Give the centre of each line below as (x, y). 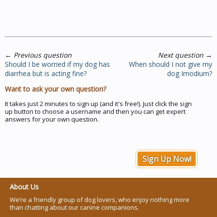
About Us (24, 186)
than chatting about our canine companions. (74, 207)
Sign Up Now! (167, 159)
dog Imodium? (190, 73)
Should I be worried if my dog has (57, 64)
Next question (181, 55)
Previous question (43, 55)
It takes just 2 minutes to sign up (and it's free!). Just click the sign (98, 103)
